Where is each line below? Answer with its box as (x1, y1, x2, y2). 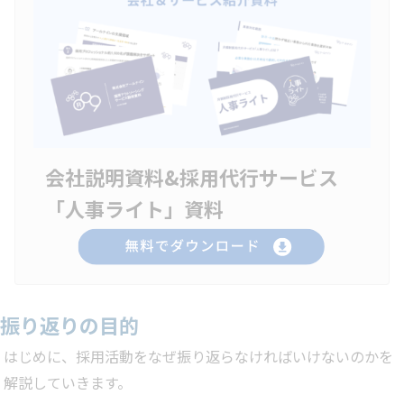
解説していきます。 (4, 371, 132, 393)
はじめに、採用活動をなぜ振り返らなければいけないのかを (4, 344, 393, 367)
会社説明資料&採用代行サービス (45, 161, 338, 191)
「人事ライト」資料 (45, 193, 224, 223)
